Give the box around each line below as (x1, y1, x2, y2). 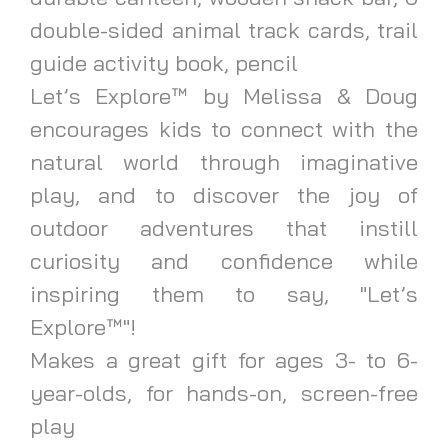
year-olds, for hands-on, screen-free (30, 378, 418, 407)
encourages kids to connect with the (30, 114, 418, 143)
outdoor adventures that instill (30, 213, 418, 242)
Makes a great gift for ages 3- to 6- (30, 345, 418, 374)
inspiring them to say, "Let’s (30, 279, 418, 308)
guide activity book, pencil (30, 48, 298, 77)
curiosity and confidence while (30, 246, 418, 275)
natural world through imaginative (30, 147, 418, 176)
